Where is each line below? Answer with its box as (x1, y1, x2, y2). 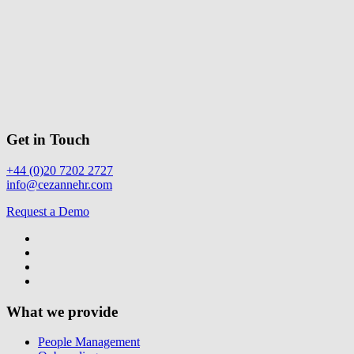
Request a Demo (6, 204, 89, 218)
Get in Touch (6, 131, 90, 149)
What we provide (6, 303, 118, 320)
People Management (38, 335, 140, 349)
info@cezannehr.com (6, 177, 112, 191)
